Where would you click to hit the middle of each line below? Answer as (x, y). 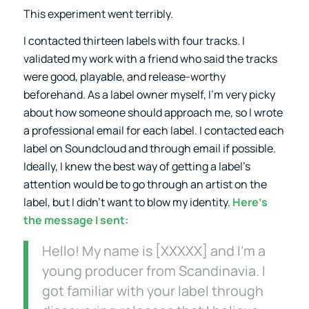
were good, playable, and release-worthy (124, 77)
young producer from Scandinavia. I (153, 270)
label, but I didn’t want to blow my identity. (128, 202)
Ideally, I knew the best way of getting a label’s (137, 167)
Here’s (250, 202)
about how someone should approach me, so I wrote (153, 113)
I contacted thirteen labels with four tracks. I (134, 41)
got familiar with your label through (152, 290)
